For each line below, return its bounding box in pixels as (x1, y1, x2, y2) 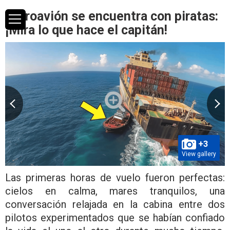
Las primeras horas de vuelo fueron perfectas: (5, 171, 225, 184)
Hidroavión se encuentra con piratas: (5, 9, 218, 24)
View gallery (182, 150, 216, 158)
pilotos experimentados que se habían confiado (5, 211, 225, 224)
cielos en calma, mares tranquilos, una (5, 184, 225, 197)
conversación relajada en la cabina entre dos (5, 198, 225, 210)
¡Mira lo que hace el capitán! (5, 23, 167, 37)
